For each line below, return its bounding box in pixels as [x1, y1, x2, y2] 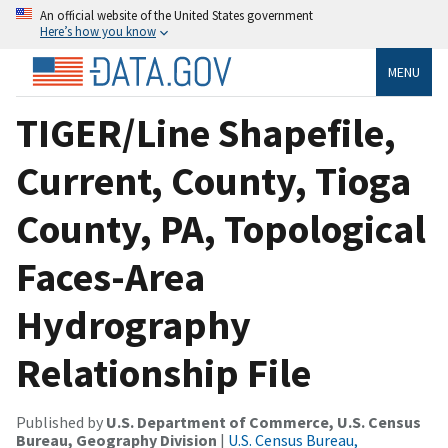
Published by [16, 411, 106, 432]
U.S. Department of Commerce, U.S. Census [106, 411, 421, 432]
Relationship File [16, 347, 311, 398]
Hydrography [16, 299, 251, 350]
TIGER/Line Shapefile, [16, 107, 396, 158]
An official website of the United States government [40, 7, 313, 23]
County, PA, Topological [16, 203, 426, 254]
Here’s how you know [40, 23, 156, 39]
